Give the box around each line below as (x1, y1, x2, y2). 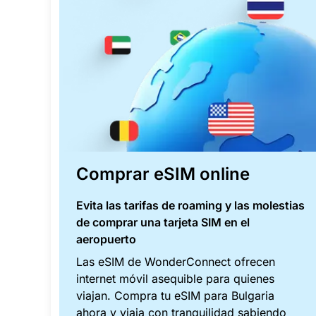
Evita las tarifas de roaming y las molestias (76, 198, 305, 213)
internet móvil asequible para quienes (76, 272, 274, 286)
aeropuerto (76, 232, 136, 247)
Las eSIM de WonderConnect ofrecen (76, 255, 275, 269)
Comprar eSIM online (76, 164, 250, 185)
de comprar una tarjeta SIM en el (76, 215, 250, 230)
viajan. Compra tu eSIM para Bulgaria (76, 288, 274, 303)
